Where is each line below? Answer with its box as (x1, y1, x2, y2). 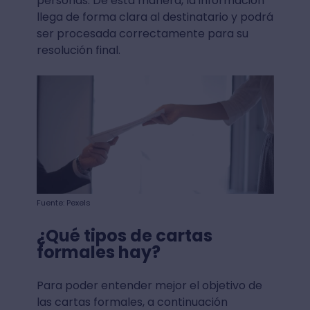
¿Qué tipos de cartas (36, 224, 212, 248)
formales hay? (36, 241, 164, 264)
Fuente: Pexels (36, 197, 91, 209)
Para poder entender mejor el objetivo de (36, 277, 262, 294)
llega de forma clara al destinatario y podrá (36, 8, 273, 25)
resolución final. (36, 42, 120, 58)
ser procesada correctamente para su (36, 25, 248, 42)
